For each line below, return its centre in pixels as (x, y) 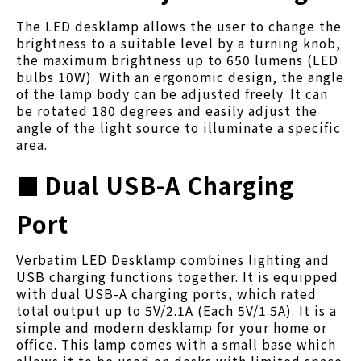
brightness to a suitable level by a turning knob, (178, 42)
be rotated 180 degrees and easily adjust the (167, 110)
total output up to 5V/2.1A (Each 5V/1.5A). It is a (176, 310)
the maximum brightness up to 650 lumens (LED (177, 59)
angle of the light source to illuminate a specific (178, 127)
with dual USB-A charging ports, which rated (166, 293)
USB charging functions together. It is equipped (177, 276)
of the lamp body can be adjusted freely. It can (172, 93)
